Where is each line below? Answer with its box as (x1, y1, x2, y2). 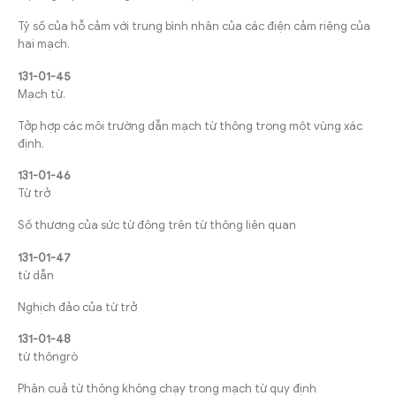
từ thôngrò (18, 349, 78, 365)
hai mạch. (18, 36, 70, 52)
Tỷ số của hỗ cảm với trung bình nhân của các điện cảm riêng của (18, 19, 370, 34)
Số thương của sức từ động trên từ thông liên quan (18, 217, 296, 233)
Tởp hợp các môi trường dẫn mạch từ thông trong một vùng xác (18, 118, 362, 133)
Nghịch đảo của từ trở (18, 299, 137, 315)
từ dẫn (18, 267, 54, 283)
